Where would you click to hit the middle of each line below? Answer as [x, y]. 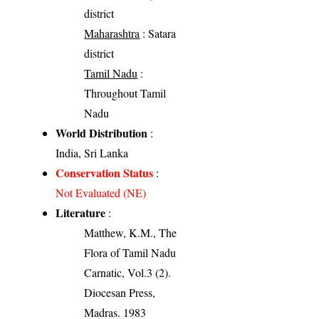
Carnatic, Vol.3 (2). [128, 272]
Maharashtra [112, 33]
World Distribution [102, 132]
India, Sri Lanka [92, 152]
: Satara [158, 33]
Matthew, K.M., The [131, 232]
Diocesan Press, [120, 292]
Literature [81, 212]
